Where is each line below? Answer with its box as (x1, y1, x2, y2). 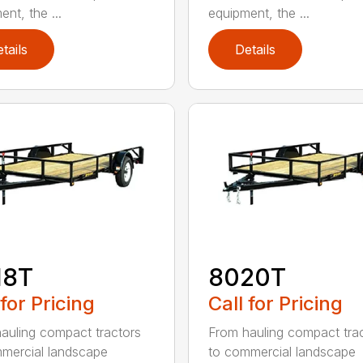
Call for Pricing (207, 292, 343, 316)
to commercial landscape (207, 344, 356, 361)
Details (234, 41, 275, 58)
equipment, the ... (207, 4, 310, 21)
